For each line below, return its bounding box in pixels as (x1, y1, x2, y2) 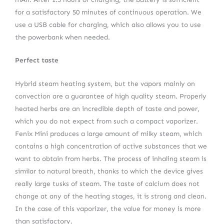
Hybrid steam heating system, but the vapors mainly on (15, 79, 195, 88)
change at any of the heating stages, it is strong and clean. (15, 192, 206, 201)
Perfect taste (15, 56, 58, 65)
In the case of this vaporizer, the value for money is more (15, 204, 201, 213)
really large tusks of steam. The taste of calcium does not (15, 179, 199, 188)
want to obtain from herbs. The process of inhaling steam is (15, 154, 206, 163)
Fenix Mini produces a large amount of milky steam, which (15, 129, 202, 138)
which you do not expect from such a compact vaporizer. (15, 117, 198, 126)
